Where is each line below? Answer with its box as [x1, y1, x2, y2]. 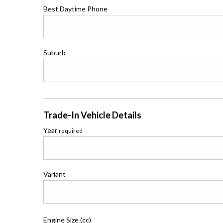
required [59, 127, 83, 134]
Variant [43, 170, 66, 178]
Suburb [43, 48, 66, 57]
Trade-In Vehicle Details [43, 110, 141, 120]
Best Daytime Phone [43, 4, 108, 13]
